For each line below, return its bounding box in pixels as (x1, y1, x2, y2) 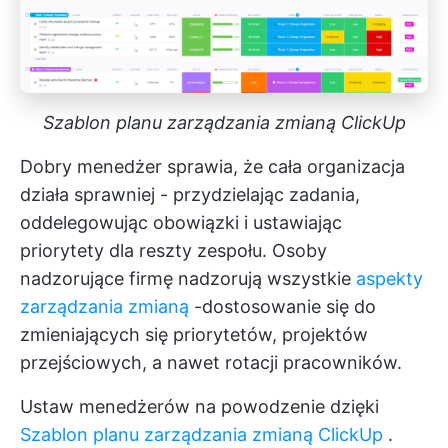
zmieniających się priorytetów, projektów (20, 324, 368, 346)
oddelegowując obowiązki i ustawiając (20, 212, 342, 234)
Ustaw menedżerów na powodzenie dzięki (20, 396, 379, 418)
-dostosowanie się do (189, 296, 376, 318)
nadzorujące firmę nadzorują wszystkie (20, 268, 356, 290)
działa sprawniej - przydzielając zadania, (20, 184, 360, 206)
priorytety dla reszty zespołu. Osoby (20, 240, 327, 262)
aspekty (356, 268, 423, 290)
